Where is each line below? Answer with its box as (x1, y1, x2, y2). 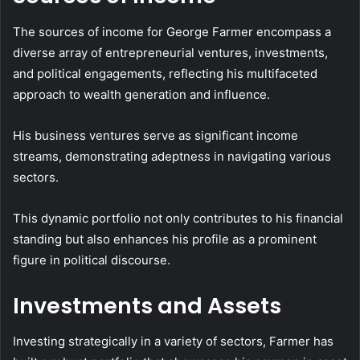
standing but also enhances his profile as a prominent (13, 231, 317, 247)
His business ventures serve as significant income (13, 127, 298, 143)
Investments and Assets (13, 290, 281, 321)
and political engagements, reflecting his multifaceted (13, 65, 317, 81)
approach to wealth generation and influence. (13, 86, 270, 102)
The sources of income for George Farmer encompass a (13, 23, 331, 39)
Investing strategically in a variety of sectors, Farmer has (13, 333, 333, 350)
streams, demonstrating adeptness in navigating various (13, 148, 331, 164)
